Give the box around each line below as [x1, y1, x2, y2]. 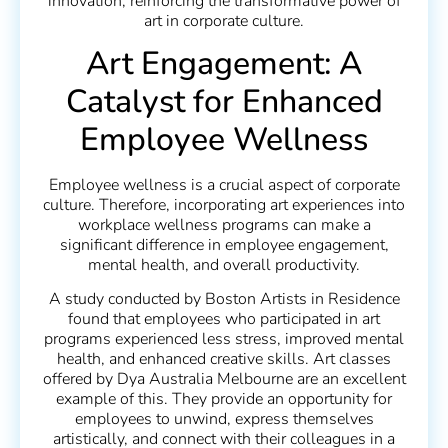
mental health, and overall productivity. [88, 253, 360, 276]
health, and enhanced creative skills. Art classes [57, 348, 391, 371]
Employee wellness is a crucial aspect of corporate [48, 173, 400, 196]
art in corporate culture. [144, 9, 304, 32]
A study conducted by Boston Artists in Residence [48, 288, 400, 311]
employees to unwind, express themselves [74, 408, 374, 431]
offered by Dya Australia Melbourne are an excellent [42, 368, 406, 391]
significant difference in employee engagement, [59, 233, 389, 256]
